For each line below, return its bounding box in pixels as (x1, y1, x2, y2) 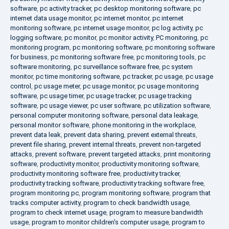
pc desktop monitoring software (94, 5, 190, 13)
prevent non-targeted (139, 141, 201, 149)
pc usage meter (34, 82, 80, 90)
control (10, 82, 31, 90)
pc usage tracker (86, 92, 135, 100)
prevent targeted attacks (88, 150, 161, 158)
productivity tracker (123, 170, 179, 178)
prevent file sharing (10, 141, 66, 149)
